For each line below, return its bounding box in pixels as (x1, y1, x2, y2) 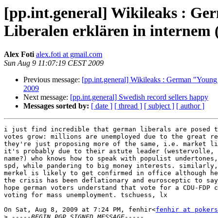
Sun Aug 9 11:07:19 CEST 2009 (4, 59, 104, 68)
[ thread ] (114, 102, 142, 110)
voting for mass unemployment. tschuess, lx (4, 191, 167, 199)
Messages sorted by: (23, 102, 89, 110)
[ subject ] (144, 102, 174, 110)
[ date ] (91, 102, 112, 110)
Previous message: (23, 75, 82, 84)
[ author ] (176, 102, 204, 110)
